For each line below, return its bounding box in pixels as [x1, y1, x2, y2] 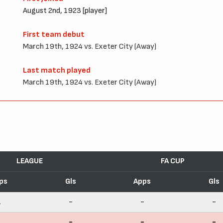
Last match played [23, 65, 91, 75]
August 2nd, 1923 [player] [23, 5, 107, 15]
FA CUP [161, 156, 185, 166]
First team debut [23, 29, 85, 39]
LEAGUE [16, 156, 43, 166]
